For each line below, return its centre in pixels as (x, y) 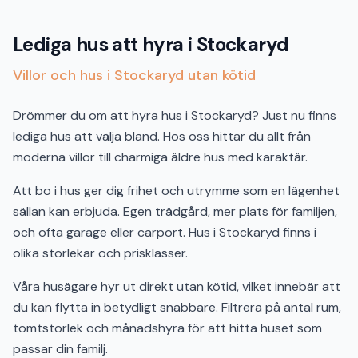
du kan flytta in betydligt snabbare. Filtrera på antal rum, (177, 307)
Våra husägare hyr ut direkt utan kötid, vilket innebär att (177, 286)
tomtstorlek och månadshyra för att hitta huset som (167, 328)
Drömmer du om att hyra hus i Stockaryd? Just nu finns (175, 115)
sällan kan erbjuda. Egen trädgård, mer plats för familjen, (175, 211)
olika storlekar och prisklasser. (100, 253)
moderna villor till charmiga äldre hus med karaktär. (160, 157)
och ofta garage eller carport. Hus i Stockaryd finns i (165, 232)
